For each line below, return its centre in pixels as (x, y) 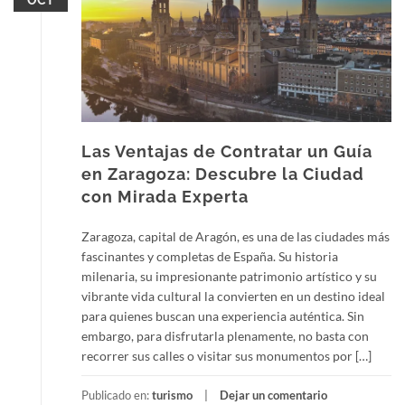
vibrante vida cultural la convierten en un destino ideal (233, 296)
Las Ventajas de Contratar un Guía (227, 151)
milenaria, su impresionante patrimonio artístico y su (229, 276)
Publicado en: (117, 395)
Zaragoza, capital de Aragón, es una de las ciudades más (235, 236)
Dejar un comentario (273, 395)
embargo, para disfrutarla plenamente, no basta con (225, 335)
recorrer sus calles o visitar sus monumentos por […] (226, 355)
